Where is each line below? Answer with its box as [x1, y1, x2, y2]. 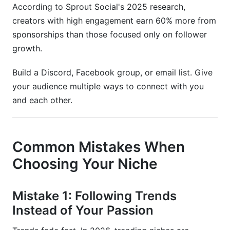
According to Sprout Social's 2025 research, [12, 2, 185, 12]
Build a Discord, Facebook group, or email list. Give [12, 67, 213, 78]
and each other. [12, 95, 72, 105]
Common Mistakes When [12, 138, 185, 156]
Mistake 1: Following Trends [12, 188, 177, 203]
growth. [12, 43, 42, 53]
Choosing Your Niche [12, 155, 158, 172]
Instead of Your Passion [12, 203, 154, 218]
